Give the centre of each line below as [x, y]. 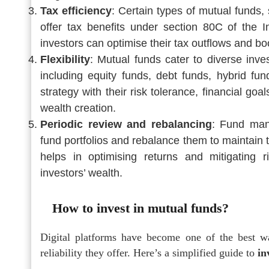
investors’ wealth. [81, 173]
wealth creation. [78, 108]
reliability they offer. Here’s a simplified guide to [149, 252]
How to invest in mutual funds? [141, 208]
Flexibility [65, 59]
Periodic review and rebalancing [126, 124]
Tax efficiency [76, 11]
